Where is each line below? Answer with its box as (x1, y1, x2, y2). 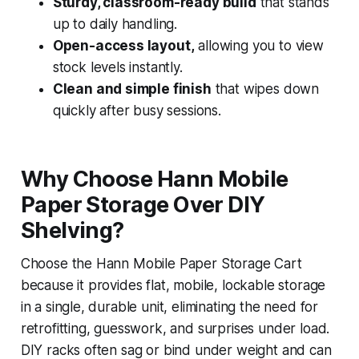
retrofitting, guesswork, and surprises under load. (20, 320, 330, 337)
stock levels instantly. (52, 58, 183, 75)
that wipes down (211, 80, 320, 97)
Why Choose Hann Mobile (20, 165, 288, 192)
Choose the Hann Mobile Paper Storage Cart (20, 255, 302, 272)
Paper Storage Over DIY (20, 191, 265, 218)
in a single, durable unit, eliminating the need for (20, 298, 319, 315)
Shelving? (20, 216, 124, 244)
